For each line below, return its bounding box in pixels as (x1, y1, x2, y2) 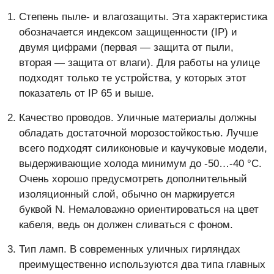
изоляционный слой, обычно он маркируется (19, 188, 235, 201)
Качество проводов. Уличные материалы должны (19, 112, 256, 124)
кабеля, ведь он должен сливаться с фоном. (19, 219, 233, 231)
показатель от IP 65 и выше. (19, 87, 154, 100)
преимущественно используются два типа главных (19, 259, 265, 271)
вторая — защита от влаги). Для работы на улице (19, 57, 260, 69)
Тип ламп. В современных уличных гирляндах (19, 243, 240, 256)
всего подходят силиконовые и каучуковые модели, (19, 143, 267, 155)
